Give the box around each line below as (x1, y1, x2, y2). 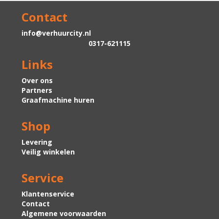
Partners (22, 86, 52, 95)
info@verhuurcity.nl (22, 28, 91, 38)
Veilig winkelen (22, 147, 75, 157)
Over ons (22, 76, 53, 86)
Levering (22, 137, 52, 147)
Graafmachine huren (22, 95, 94, 105)
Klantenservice (22, 189, 74, 199)
